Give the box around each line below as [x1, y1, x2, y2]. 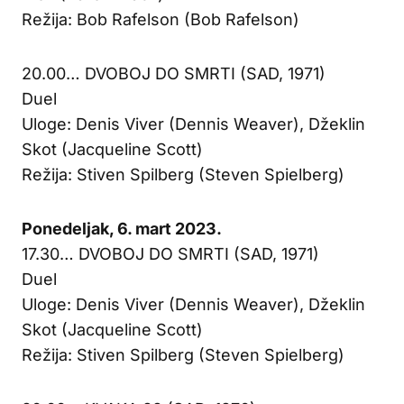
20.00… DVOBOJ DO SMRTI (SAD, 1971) [22, 63, 326, 83]
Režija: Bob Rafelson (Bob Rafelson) [22, 9, 299, 29]
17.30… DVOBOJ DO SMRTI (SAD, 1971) [22, 243, 319, 263]
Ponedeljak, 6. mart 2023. [22, 218, 222, 238]
